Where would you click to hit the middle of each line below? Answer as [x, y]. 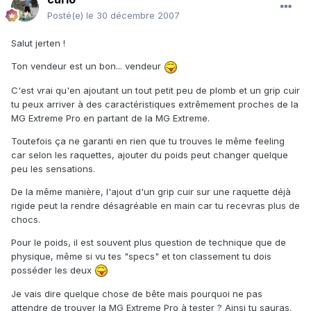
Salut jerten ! [38, 43]
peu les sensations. [53, 168]
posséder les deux [53, 270]
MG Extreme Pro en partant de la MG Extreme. [110, 118]
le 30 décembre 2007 [133, 16]
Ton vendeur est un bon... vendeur [87, 66]
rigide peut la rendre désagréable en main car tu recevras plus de [155, 205]
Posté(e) [67, 16]
